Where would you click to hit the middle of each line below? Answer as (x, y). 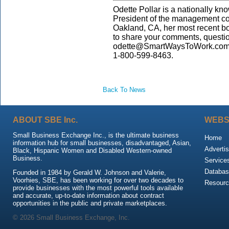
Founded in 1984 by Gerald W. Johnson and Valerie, (89, 173)
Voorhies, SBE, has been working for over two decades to (98, 180)
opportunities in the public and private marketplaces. (90, 203)
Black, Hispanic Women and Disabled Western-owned (92, 151)
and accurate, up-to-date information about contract (88, 196)
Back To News (124, 90)
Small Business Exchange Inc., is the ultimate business (96, 135)
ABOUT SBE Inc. (45, 120)
